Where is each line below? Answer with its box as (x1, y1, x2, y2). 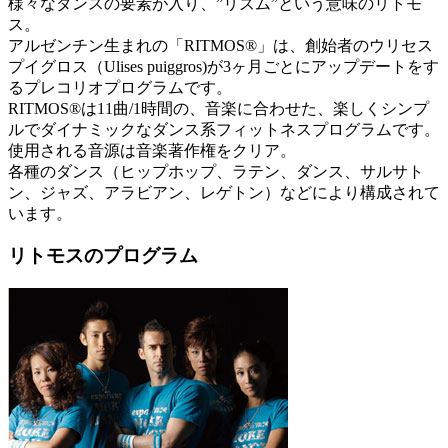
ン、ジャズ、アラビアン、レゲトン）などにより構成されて (8, 183, 440, 201)
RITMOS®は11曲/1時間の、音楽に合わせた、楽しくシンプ (8, 99, 429, 117)
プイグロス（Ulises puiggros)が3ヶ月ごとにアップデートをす (8, 57, 439, 75)
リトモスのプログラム (8, 245, 198, 267)
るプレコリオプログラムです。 (8, 78, 232, 96)
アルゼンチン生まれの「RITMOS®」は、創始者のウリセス (8, 36, 433, 54)
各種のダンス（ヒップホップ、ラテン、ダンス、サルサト (8, 162, 424, 180)
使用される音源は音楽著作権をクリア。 (8, 141, 296, 159)
